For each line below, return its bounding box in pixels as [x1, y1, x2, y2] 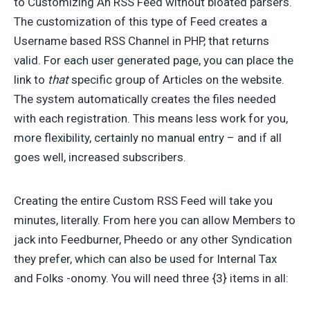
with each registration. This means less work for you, [14, 111, 288, 125]
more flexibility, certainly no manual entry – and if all [14, 131, 282, 145]
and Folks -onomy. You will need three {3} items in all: [14, 271, 289, 285]
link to [14, 73, 48, 86]
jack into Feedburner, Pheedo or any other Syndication [14, 232, 292, 246]
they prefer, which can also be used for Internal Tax [14, 252, 277, 266]
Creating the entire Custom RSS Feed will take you [14, 194, 273, 208]
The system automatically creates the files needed [14, 92, 276, 106]
